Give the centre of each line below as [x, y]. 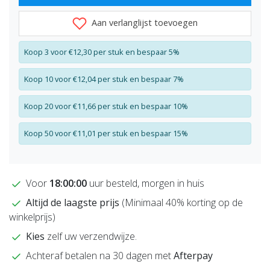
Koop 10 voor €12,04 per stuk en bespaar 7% [104, 79]
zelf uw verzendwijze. [91, 237]
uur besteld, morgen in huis [146, 184]
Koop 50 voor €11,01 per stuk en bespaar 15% [106, 133]
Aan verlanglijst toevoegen [143, 23]
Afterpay [193, 256]
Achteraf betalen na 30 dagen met [99, 256]
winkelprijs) [32, 217]
